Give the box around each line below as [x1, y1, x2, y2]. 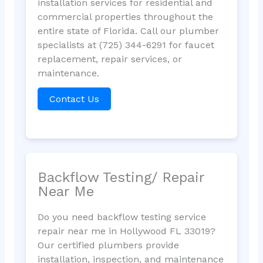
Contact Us [49, 93, 99, 104]
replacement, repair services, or [37, 53, 182, 65]
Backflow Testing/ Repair [37, 169, 204, 186]
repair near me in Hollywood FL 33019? [37, 225, 215, 237]
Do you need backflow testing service [37, 211, 206, 223]
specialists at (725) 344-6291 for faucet [37, 39, 214, 50]
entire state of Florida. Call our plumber [37, 25, 219, 36]
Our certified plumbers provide [37, 240, 179, 251]
